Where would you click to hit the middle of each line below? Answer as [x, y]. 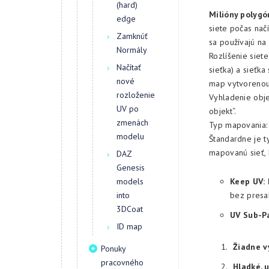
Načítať [129, 67]
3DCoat [130, 209]
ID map [129, 226]
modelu [130, 136]
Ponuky [113, 249]
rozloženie [136, 95]
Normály [132, 50]
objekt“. [223, 111]
